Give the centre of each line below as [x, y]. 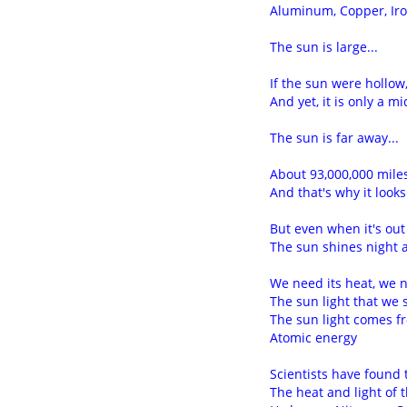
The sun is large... [324, 47]
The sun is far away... [334, 138]
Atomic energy [313, 338]
